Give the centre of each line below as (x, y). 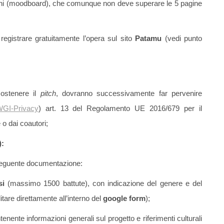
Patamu (148, 38)
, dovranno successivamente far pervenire (129, 93)
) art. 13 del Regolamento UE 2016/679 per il (120, 108)
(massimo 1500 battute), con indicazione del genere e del (105, 183)
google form (124, 198)
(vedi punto (182, 38)
